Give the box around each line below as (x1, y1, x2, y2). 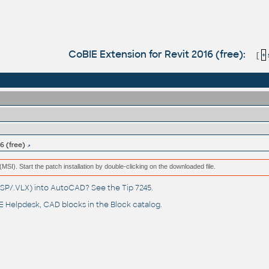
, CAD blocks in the (39, 200, 110, 210)
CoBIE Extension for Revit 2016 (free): (68, 47, 249, 61)
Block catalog (110, 200, 160, 210)
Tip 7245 (121, 183, 151, 193)
